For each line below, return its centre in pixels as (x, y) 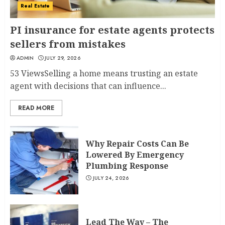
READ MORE (36, 108)
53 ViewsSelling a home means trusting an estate (104, 74)
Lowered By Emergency (135, 155)
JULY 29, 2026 (63, 58)
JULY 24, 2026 (111, 178)
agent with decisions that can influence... (88, 86)
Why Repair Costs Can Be (137, 144)
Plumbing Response (127, 166)
